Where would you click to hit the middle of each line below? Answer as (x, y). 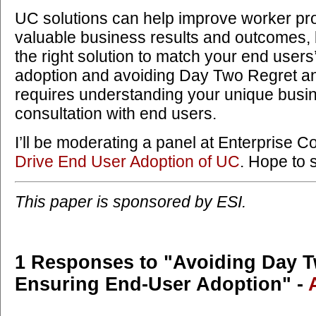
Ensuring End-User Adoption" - (162, 285)
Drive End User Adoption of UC (127, 162)
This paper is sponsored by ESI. (130, 202)
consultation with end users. (116, 114)
